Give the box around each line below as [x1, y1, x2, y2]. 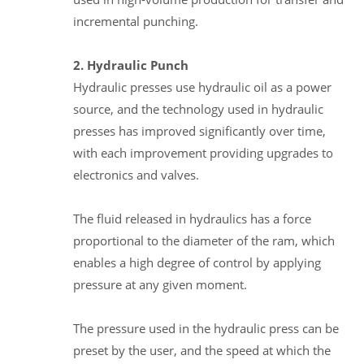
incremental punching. [73, 12, 198, 29]
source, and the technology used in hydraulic [73, 100, 323, 117]
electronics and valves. [73, 166, 199, 183]
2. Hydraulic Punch [73, 56, 188, 73]
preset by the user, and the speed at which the [73, 341, 331, 358]
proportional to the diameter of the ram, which [73, 232, 335, 249]
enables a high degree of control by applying [73, 253, 321, 271]
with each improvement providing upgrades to [73, 144, 333, 161]
